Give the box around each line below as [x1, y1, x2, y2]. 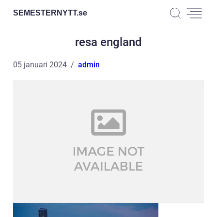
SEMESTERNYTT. [13, 8, 78, 17]
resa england [75, 35, 142, 49]
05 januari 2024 [13, 60, 67, 69]
